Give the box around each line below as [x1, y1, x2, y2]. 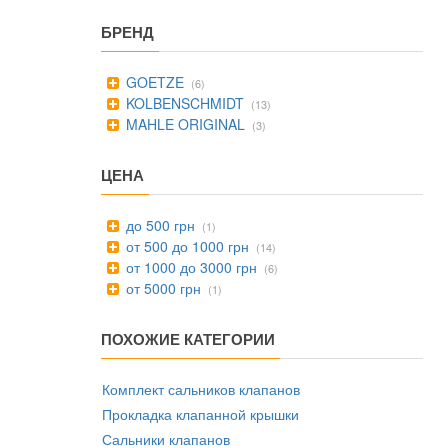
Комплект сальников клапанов [102, 379, 300, 399]
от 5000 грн [122, 278, 201, 298]
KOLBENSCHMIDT [122, 93, 244, 113]
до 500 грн [122, 215, 195, 235]
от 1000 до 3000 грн [122, 257, 257, 277]
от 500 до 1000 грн [122, 236, 249, 256]
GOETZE [122, 72, 184, 92]
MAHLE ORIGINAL [122, 114, 245, 134]
